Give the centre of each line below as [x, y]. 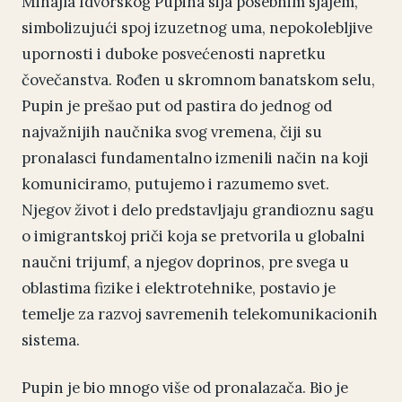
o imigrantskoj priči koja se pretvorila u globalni [193, 236]
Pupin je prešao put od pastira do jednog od [177, 106]
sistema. [51, 341]
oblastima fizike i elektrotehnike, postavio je [179, 288]
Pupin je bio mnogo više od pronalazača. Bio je [185, 388]
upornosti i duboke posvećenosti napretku [174, 54]
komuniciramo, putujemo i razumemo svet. [175, 184]
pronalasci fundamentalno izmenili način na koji [195, 158]
